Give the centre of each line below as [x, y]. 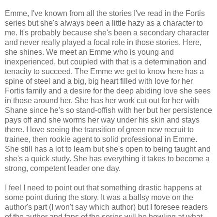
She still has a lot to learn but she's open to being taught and [108, 149]
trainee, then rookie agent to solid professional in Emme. [101, 139]
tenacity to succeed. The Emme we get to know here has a [104, 72]
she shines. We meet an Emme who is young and [89, 52]
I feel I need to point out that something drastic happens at [103, 188]
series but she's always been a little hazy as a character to [104, 23]
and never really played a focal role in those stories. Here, [103, 43]
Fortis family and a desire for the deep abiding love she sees [108, 91]
